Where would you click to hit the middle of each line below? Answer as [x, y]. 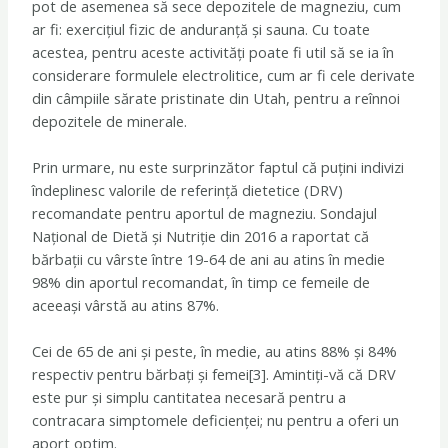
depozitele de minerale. [110, 120]
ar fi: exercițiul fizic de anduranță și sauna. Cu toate [201, 28]
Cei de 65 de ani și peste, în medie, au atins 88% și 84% [215, 351]
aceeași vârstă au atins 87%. [126, 305]
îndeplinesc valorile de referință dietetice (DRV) [188, 190]
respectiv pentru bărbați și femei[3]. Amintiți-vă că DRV [214, 374]
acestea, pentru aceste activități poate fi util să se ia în [213, 51]
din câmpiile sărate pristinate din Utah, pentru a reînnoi [216, 97]
